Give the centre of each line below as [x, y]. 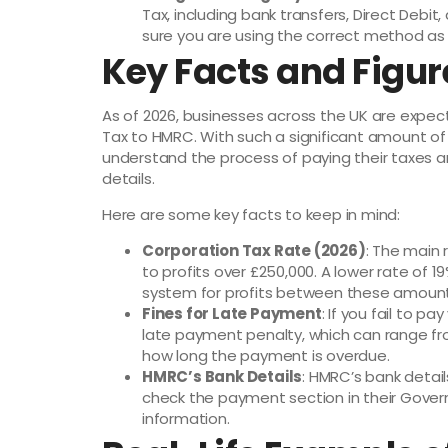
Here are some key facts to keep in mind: [251, 214]
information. [186, 418]
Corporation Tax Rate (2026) [254, 250]
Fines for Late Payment [232, 313]
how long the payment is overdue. [266, 355]
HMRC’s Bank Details [222, 376]
